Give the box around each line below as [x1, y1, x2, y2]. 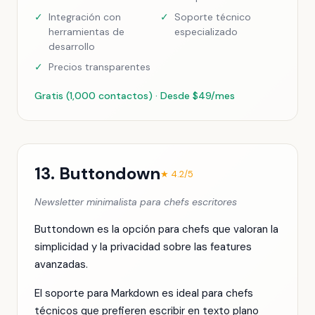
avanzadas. [34, 257, 88, 271]
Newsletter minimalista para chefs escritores [34, 195, 237, 208]
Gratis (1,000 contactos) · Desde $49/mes [34, 89, 235, 102]
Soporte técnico [174, 11, 251, 23]
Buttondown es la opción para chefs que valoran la [34, 222, 278, 236]
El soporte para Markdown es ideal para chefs [34, 286, 253, 300]
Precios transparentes [49, 60, 150, 73]
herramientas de [49, 25, 124, 38]
